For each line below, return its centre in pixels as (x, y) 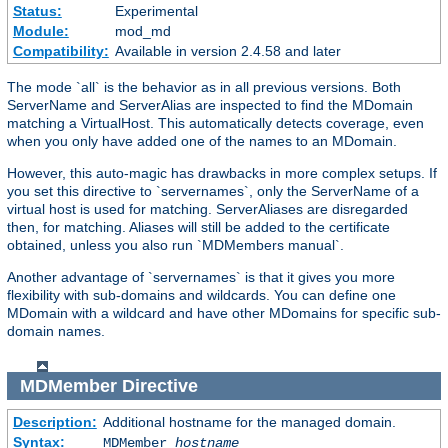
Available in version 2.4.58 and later (227, 51)
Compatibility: (60, 51)
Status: (37, 11)
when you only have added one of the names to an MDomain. (202, 141)
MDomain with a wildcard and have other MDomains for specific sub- (224, 313)
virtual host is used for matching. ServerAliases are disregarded (207, 209)
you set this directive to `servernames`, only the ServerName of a (213, 191)
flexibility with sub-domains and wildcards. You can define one (201, 295)
